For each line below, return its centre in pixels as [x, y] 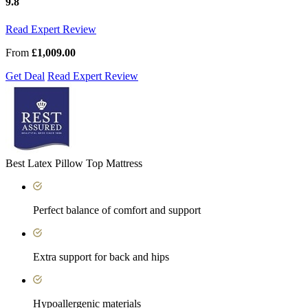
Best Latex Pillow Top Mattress [74, 163]
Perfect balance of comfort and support [117, 210]
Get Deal [25, 76]
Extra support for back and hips [101, 256]
